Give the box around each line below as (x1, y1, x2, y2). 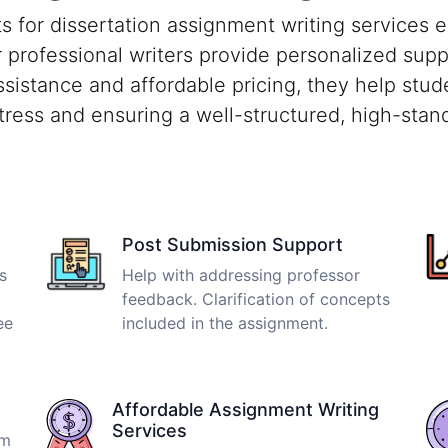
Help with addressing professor (122, 264, 360, 285)
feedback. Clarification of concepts (122, 288, 390, 309)
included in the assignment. (122, 312, 328, 333)
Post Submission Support (122, 233, 343, 255)
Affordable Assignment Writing (112, 398, 379, 420)
